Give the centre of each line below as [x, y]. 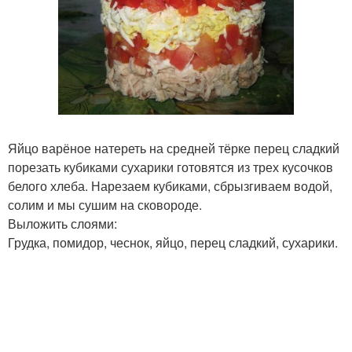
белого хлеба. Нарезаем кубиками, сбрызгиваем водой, [170, 186]
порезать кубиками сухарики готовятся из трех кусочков [170, 167]
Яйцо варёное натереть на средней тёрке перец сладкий [174, 148]
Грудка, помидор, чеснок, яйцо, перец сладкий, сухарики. [173, 242]
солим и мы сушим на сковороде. [105, 205]
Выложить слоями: [62, 224]
